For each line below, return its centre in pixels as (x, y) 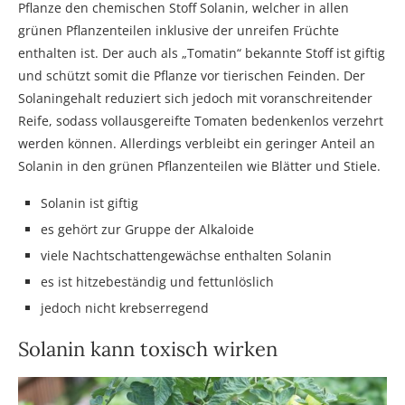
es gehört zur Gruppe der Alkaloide (147, 229)
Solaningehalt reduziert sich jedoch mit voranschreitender (195, 98)
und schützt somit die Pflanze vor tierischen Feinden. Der (192, 75)
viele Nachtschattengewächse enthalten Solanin (186, 255)
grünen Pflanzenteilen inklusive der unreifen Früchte (179, 30)
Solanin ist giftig (89, 202)
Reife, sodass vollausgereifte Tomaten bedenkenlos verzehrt (201, 120)
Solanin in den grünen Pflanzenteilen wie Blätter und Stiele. (199, 165)
